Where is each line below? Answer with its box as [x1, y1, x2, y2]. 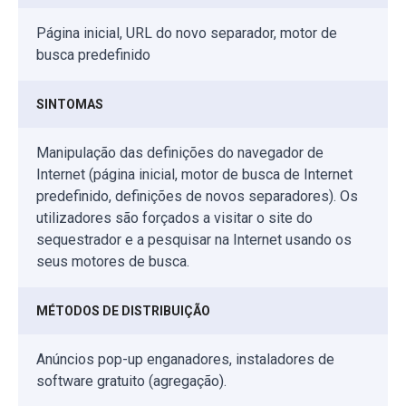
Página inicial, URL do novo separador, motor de [36, 24, 337, 43]
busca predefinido [36, 46, 150, 64]
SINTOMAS [36, 97, 103, 112]
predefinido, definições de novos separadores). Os [36, 188, 358, 206]
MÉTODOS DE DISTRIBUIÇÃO [36, 304, 210, 319]
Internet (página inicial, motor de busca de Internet [36, 166, 353, 184]
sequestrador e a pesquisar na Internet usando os [36, 231, 352, 249]
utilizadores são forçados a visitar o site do [36, 209, 313, 227]
